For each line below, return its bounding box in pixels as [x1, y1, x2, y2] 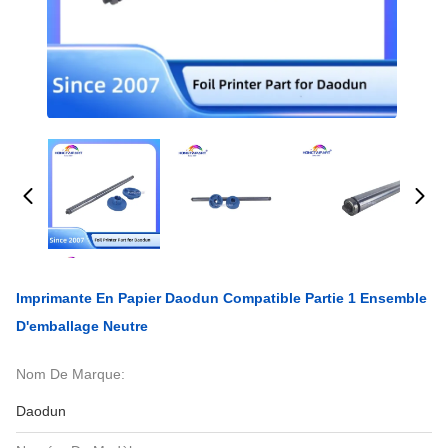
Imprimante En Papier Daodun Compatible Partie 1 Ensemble [16, 290, 427, 306]
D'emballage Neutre [16, 318, 148, 334]
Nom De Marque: [16, 366, 125, 382]
